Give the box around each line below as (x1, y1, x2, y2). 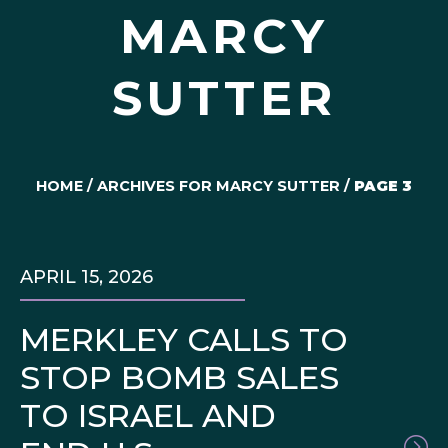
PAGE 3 (354, 177, 412, 195)
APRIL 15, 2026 (20, 266, 153, 289)
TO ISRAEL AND (20, 396, 276, 436)
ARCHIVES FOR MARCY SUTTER (97, 177, 340, 195)
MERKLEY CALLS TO (20, 320, 348, 360)
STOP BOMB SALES (20, 358, 339, 398)
